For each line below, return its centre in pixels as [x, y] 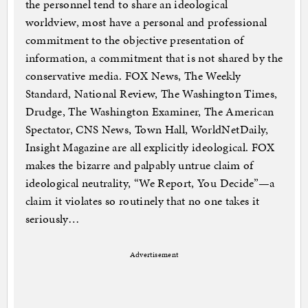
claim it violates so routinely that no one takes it [142, 201]
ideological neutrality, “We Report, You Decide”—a [150, 183]
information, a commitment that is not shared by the [154, 58]
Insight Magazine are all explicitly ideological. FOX [150, 147]
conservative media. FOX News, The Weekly [133, 76]
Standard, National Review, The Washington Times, [151, 94]
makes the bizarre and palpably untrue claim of [139, 165]
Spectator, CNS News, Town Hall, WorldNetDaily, [147, 130]
